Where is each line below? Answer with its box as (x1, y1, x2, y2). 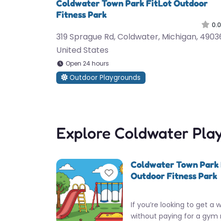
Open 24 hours (66, 59, 109, 68)
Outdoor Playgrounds (68, 73, 141, 83)
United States (56, 44, 109, 56)
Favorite (113, 166, 154, 180)
